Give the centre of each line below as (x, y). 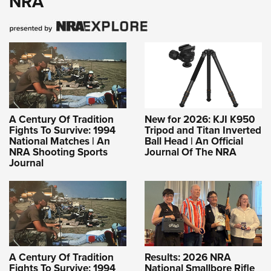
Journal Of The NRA (191, 152)
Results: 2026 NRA (188, 257)
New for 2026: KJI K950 (200, 119)
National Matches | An (60, 141)
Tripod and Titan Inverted (203, 130)
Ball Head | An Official (194, 141)
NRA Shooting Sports (58, 152)
